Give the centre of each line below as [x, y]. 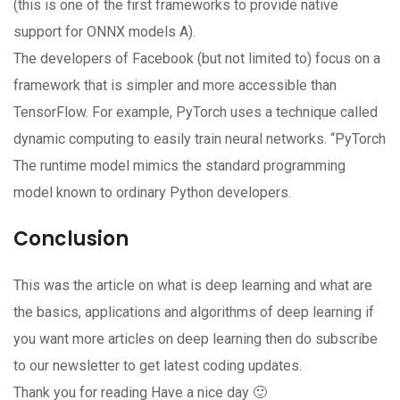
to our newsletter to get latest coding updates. [158, 366]
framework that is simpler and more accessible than [175, 86]
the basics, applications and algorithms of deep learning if [194, 312]
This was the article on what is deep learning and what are [193, 286]
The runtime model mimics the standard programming [179, 166]
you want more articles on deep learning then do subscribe [196, 339]
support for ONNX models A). [108, 32]
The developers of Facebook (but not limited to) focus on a [197, 59]
